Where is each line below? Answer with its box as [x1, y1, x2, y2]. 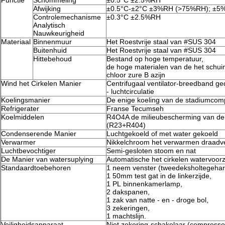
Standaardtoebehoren [1, 164, 71, 172]
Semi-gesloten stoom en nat [106, 147, 196, 155]
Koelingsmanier [1, 96, 50, 104]
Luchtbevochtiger [1, 147, 56, 155]
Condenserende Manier [1, 130, 76, 138]
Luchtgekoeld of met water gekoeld [106, 130, 218, 138]
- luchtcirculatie [106, 87, 156, 96]
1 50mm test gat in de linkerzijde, [106, 172, 211, 180]
